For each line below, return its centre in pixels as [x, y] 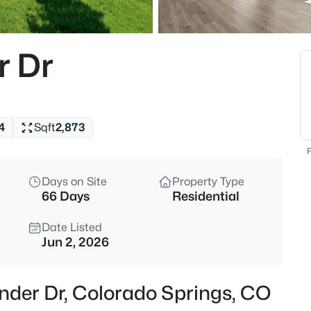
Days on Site [74, 182]
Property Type [208, 182]
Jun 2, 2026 [75, 242]
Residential [206, 196]
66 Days [66, 196]
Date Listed [72, 227]
